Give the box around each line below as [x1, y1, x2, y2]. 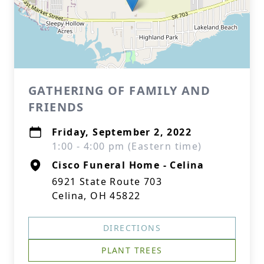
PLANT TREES [101, 245, 163, 256]
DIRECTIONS [103, 222, 161, 233]
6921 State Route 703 [52, 175, 162, 188]
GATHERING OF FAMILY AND [28, 82, 211, 98]
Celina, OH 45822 [52, 189, 141, 202]
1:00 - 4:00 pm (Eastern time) [52, 140, 202, 153]
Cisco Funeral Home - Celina [52, 159, 204, 171]
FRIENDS [28, 99, 84, 115]
